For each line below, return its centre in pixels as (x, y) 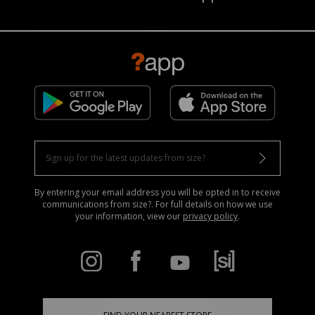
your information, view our (129, 216)
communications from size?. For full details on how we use (157, 204)
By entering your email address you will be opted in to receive (157, 192)
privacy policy (210, 216)
